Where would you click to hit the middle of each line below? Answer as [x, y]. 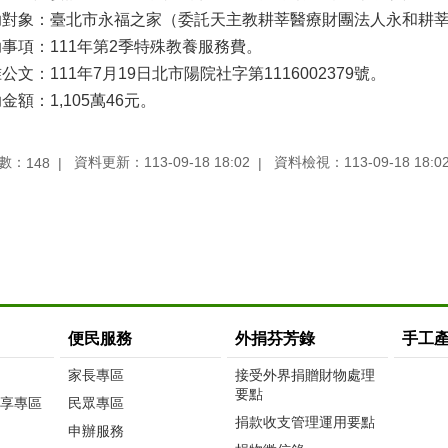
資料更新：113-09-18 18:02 [162, 162]
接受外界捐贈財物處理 [304, 375]
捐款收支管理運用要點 [304, 422]
